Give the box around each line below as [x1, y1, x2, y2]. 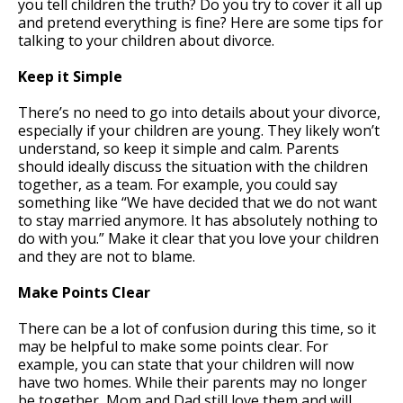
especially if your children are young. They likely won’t [18, 120, 380, 140]
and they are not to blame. [18, 246, 195, 266]
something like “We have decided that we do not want [18, 192, 377, 212]
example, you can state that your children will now [18, 354, 354, 374]
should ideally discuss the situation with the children [18, 156, 368, 176]
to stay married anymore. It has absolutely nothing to [18, 210, 378, 230]
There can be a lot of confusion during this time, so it [18, 318, 376, 338]
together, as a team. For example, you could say [18, 174, 337, 194]
